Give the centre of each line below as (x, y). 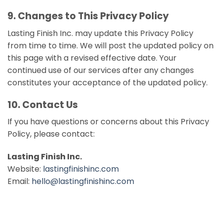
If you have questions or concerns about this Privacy (108, 122)
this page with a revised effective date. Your (92, 58)
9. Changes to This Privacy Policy (88, 16)
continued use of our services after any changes (101, 70)
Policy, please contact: (51, 134)
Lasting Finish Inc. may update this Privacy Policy (100, 33)
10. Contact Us (43, 105)
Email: (19, 181)
